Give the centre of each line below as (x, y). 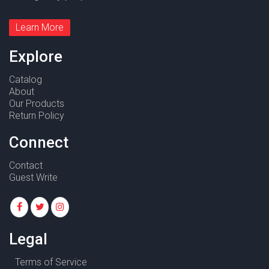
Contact (26, 166)
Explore (36, 57)
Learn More (40, 28)
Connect (39, 143)
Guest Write (33, 178)
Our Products (37, 104)
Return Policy (37, 116)
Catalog (26, 80)
